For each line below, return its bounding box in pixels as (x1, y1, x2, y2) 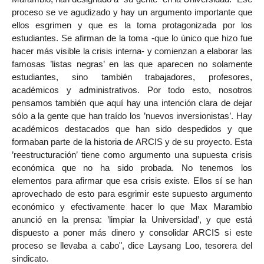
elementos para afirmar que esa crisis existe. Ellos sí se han (12, 176, 252, 186)
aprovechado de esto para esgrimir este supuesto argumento (12, 189, 252, 199)
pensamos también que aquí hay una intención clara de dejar (12, 98, 252, 108)
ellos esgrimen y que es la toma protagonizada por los (12, 20, 252, 31)
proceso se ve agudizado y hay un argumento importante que (12, 7, 252, 18)
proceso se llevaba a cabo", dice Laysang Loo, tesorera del (12, 240, 252, 251)
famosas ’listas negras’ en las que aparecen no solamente (12, 59, 252, 70)
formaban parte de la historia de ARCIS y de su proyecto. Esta (12, 137, 252, 147)
